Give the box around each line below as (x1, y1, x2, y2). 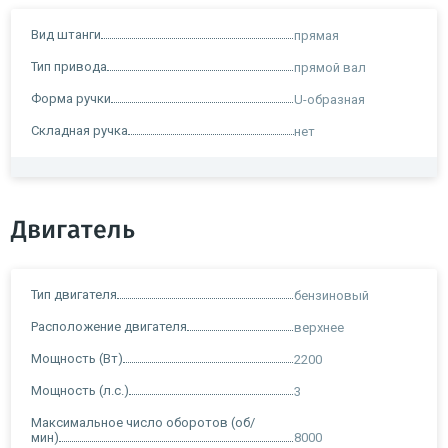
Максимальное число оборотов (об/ (31, 414, 255, 430)
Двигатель (11, 217, 135, 243)
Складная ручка (31, 122, 128, 138)
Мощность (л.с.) (31, 382, 129, 398)
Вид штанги (31, 26, 101, 42)
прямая (294, 27, 339, 43)
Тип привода (31, 58, 107, 74)
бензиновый (294, 287, 369, 303)
